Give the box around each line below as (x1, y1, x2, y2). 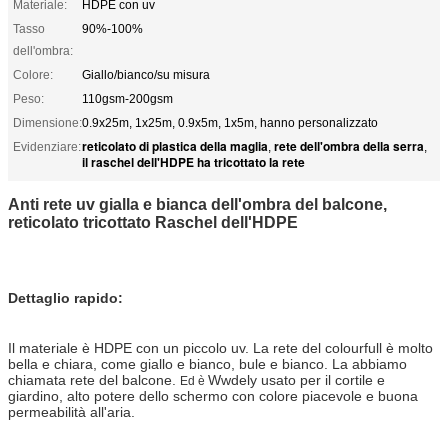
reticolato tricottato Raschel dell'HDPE (8, 213, 298, 231)
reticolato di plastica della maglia (82, 136, 268, 155)
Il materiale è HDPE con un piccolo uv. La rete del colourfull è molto (8, 339, 433, 356)
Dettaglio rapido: (8, 289, 123, 306)
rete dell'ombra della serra (274, 136, 424, 155)
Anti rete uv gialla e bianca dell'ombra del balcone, (8, 195, 387, 213)
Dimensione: (13, 115, 82, 130)
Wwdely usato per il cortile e (208, 371, 385, 388)
